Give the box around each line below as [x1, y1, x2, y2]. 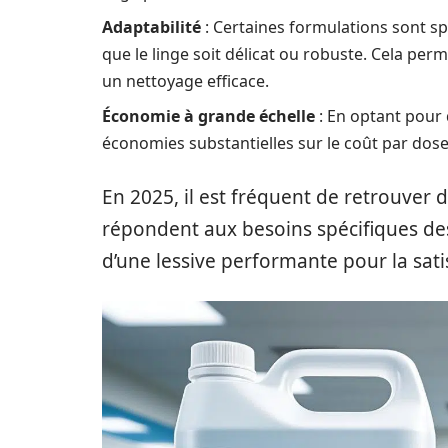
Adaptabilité [102, 16, 201, 38]
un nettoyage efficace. [102, 70, 269, 92]
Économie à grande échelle [102, 105, 315, 127]
